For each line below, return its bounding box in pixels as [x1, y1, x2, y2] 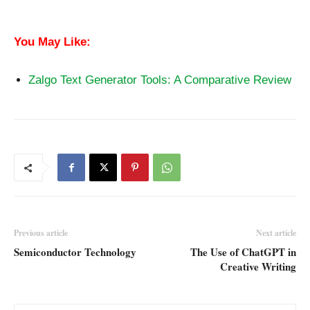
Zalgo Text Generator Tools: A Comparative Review [28, 73, 291, 86]
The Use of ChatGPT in [190, 244, 296, 259]
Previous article [14, 227, 68, 239]
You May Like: [14, 35, 91, 48]
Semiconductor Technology [14, 244, 136, 259]
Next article [256, 227, 296, 239]
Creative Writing [220, 259, 296, 274]
